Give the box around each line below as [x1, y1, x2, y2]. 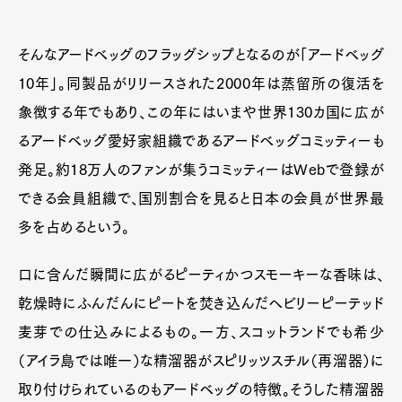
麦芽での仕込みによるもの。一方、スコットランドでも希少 [18, 324, 384, 339]
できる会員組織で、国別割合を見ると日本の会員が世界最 [18, 190, 384, 205]
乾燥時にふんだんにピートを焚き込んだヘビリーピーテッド [18, 295, 384, 310]
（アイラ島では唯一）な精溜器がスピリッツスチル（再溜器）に [18, 353, 384, 368]
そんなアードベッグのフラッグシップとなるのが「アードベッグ [18, 47, 384, 62]
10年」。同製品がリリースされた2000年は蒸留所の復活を [18, 75, 384, 91]
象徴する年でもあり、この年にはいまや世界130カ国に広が [18, 104, 384, 119]
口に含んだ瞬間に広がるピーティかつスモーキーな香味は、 [18, 267, 384, 282]
